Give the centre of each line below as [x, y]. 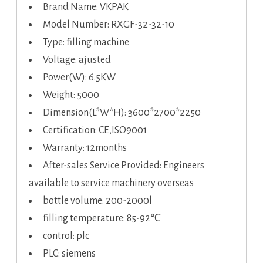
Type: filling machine [86, 43]
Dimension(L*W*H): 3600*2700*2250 [122, 113]
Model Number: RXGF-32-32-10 [109, 25]
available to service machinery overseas [111, 183]
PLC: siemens [69, 254]
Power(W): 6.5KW [79, 78]
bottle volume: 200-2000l [97, 201]
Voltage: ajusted [77, 60]
